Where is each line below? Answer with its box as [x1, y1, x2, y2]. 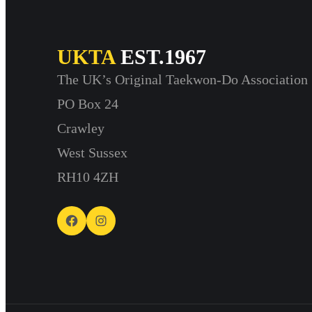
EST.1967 [114, 45, 206, 68]
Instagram [93, 210, 107, 229]
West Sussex [56, 144, 127, 160]
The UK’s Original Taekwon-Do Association [56, 71, 308, 87]
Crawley [56, 120, 104, 136]
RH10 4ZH [56, 169, 118, 185]
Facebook [63, 210, 72, 229]
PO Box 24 [56, 95, 118, 111]
